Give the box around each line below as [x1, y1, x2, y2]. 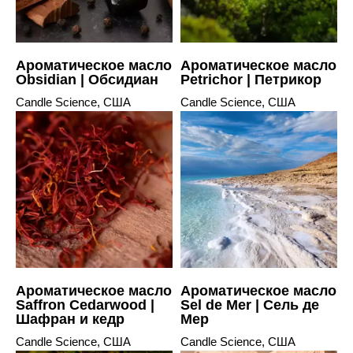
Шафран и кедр [16, 310, 124, 327]
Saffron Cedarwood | [16, 296, 154, 313]
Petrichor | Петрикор [180, 71, 321, 87]
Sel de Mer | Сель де [180, 296, 319, 313]
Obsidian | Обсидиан [16, 71, 158, 87]
